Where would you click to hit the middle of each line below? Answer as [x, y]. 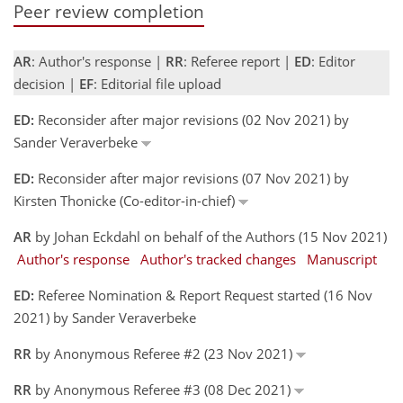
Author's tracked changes [218, 259]
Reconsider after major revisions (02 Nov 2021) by [192, 119]
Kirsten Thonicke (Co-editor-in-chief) [126, 200]
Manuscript [342, 259]
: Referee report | [239, 61]
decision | [46, 83]
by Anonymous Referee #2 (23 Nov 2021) [164, 353]
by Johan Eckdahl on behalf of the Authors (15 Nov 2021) [209, 236]
